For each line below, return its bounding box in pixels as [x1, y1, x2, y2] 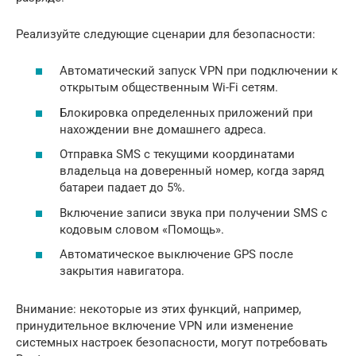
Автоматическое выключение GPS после [60, 247, 293, 262]
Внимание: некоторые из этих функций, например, [16, 302, 301, 317]
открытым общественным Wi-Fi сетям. [60, 80, 278, 95]
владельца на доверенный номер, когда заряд [60, 164, 324, 179]
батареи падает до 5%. [60, 180, 185, 195]
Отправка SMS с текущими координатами [60, 147, 295, 162]
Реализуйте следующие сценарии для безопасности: [16, 26, 315, 41]
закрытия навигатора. [60, 264, 184, 279]
